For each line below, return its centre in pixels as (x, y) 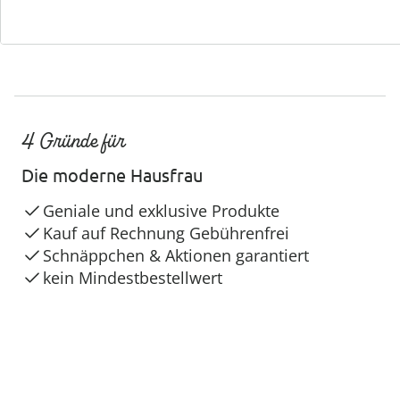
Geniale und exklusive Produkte (161, 211)
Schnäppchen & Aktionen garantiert (176, 255)
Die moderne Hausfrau (112, 175)
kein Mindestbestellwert (133, 278)
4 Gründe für (73, 141)
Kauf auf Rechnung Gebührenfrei (166, 233)
